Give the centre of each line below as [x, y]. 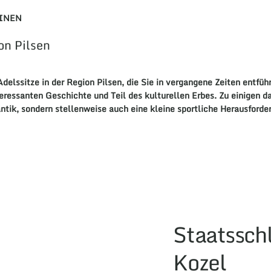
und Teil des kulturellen [141, 96]
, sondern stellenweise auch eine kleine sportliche [118, 109]
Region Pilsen [94, 82]
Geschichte [69, 96]
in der [54, 82]
